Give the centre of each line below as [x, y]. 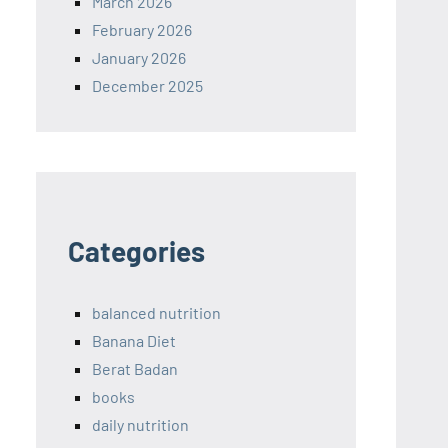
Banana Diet [134, 341]
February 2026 [142, 30]
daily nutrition [140, 425]
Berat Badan [135, 369]
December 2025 [147, 86]
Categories [136, 251]
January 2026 [139, 58]
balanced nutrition [156, 313]
